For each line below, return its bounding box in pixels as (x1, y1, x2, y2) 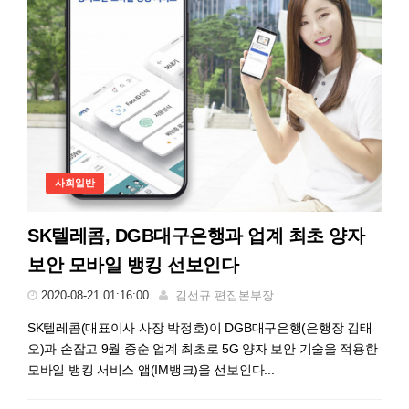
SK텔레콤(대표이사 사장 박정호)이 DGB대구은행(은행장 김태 (27, 320, 372, 336)
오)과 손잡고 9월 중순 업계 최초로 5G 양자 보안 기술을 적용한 (27, 341, 378, 357)
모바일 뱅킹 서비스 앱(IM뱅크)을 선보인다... (27, 362, 275, 378)
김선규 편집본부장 (175, 288, 274, 303)
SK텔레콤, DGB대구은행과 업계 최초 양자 (27, 225, 364, 246)
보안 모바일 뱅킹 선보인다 (27, 255, 238, 276)
